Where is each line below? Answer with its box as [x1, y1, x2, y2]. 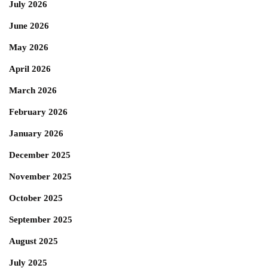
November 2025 [9, 172, 72, 181]
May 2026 [9, 42, 48, 52]
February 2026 [9, 107, 68, 117]
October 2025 [9, 193, 63, 203]
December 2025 [9, 150, 71, 160]
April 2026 [9, 64, 51, 74]
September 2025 [9, 215, 72, 224]
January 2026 [9, 129, 63, 138]
